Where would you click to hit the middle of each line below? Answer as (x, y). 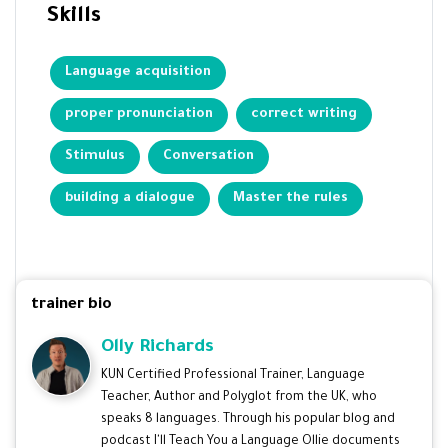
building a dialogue (130, 198)
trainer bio (71, 305)
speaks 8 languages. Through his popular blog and (248, 419)
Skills (73, 17)
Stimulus (95, 156)
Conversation (208, 156)
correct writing (304, 114)
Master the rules (290, 198)
